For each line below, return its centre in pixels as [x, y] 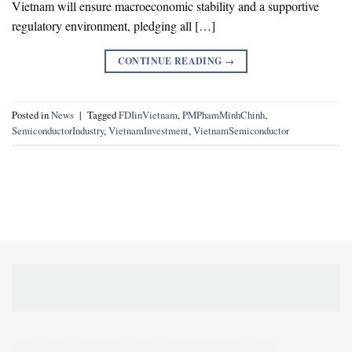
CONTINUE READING [171, 60]
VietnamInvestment [148, 130]
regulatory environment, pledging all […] [114, 25]
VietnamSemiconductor [241, 130]
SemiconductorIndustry [58, 130]
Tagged [103, 114]
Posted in [31, 114]
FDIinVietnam [148, 114]
